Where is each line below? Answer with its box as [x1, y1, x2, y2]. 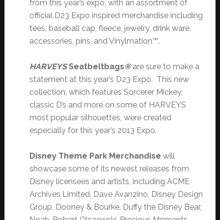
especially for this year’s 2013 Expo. [29, 126, 157, 136]
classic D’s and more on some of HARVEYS [29, 100, 186, 110]
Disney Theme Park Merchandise [29, 151, 163, 161]
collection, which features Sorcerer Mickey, [29, 87, 183, 97]
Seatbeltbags [68, 62, 124, 72]
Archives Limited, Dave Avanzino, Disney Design [29, 190, 203, 199]
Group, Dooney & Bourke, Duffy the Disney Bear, [29, 202, 201, 212]
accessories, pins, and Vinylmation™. [29, 36, 160, 46]
